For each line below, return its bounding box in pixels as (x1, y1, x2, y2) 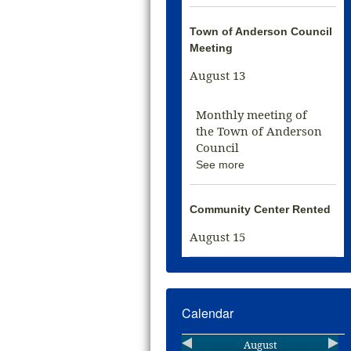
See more (196, 158, 245, 171)
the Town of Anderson (196, 123, 323, 139)
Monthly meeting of (196, 107, 308, 122)
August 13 (190, 67, 246, 83)
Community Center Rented (190, 203, 331, 215)
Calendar (182, 304, 234, 322)
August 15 (190, 229, 246, 244)
